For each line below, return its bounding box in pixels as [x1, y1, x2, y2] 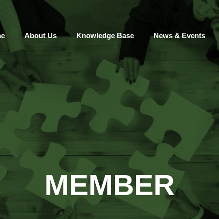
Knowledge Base [76, 31, 134, 40]
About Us [24, 31, 57, 40]
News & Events [153, 31, 205, 40]
